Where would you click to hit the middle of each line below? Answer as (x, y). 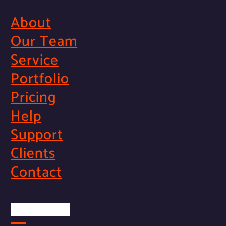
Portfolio (40, 79)
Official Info (41, 210)
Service (35, 61)
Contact (37, 173)
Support (37, 135)
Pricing (34, 98)
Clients (33, 154)
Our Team (44, 42)
